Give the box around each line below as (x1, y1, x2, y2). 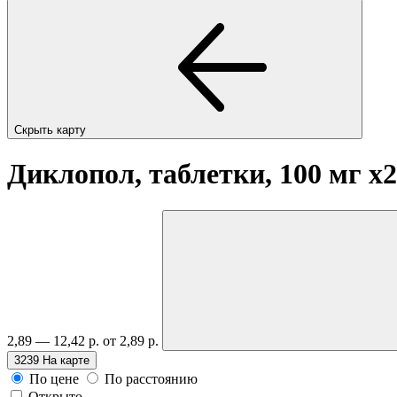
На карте (43, 353, 90, 367)
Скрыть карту (14, 122, 90, 136)
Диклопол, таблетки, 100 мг (7, 158, 369, 191)
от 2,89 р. (103, 332, 162, 348)
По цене (29, 370, 79, 386)
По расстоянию (105, 370, 198, 386)
